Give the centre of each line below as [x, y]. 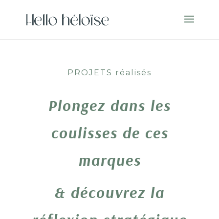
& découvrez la [109, 192]
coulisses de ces [109, 132]
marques [109, 160]
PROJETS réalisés [109, 73]
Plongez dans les [109, 105]
